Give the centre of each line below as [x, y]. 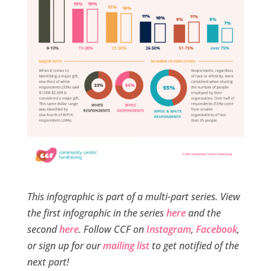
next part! [48, 262]
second [43, 230]
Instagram [168, 230]
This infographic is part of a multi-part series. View [133, 197]
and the [204, 213]
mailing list [126, 246]
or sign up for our [65, 246]
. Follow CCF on [112, 230]
